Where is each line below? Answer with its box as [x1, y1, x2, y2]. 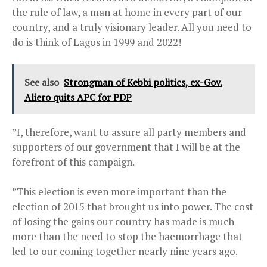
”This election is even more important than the [12, 185, 226, 199]
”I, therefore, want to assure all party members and [12, 125, 246, 139]
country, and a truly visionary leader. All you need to [12, 20, 252, 35]
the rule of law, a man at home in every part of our [12, 5, 242, 20]
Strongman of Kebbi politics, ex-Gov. [64, 76, 222, 89]
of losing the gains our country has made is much [12, 215, 234, 229]
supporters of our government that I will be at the [12, 140, 240, 154]
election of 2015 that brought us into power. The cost [12, 200, 253, 214]
